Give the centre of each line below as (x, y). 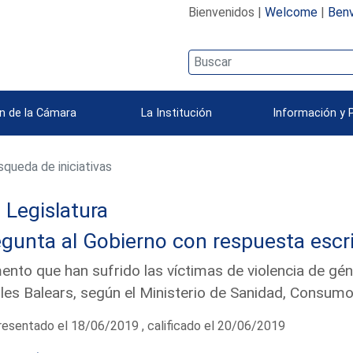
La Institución (176, 113)
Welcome (291, 12)
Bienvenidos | (226, 12)
